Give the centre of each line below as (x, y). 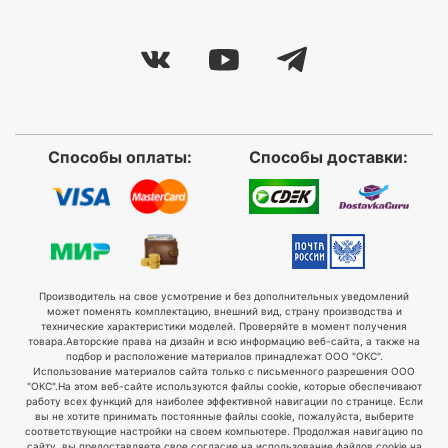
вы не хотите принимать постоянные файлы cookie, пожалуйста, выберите (224, 416)
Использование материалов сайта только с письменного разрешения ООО (224, 371)
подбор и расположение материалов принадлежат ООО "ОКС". (224, 356)
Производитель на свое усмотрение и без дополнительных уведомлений (224, 296)
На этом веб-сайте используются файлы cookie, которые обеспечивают (239, 386)
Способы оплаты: (119, 157)
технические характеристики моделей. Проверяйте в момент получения (224, 326)
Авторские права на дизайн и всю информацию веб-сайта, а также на (243, 341)
